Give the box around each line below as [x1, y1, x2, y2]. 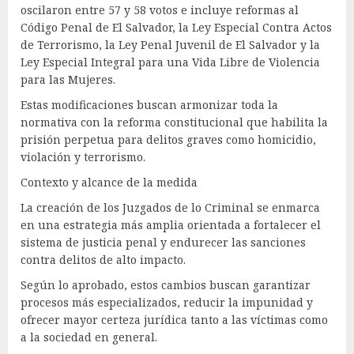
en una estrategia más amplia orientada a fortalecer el [21, 217, 321, 233]
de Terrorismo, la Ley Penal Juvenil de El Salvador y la [21, 37, 320, 53]
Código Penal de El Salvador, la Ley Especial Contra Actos [21, 20, 332, 36]
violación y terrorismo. [21, 149, 145, 165]
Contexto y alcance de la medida [21, 175, 198, 190]
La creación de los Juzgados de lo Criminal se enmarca [21, 200, 320, 216]
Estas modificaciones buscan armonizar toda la [21, 97, 278, 113]
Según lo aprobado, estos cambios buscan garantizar [21, 277, 311, 293]
